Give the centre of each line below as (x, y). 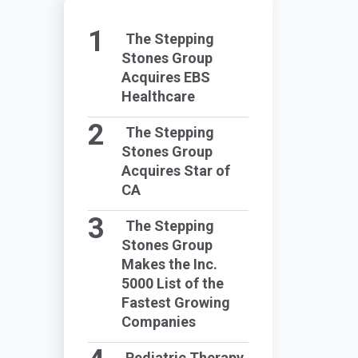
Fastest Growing (175, 302)
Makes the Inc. (169, 264)
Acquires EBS (165, 77)
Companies (158, 322)
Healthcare (158, 96)
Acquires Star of (175, 171)
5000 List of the (172, 283)
